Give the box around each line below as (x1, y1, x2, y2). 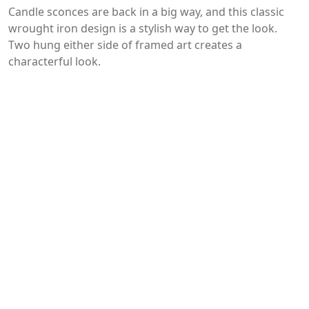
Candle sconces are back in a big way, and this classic (8, 4, 284, 20)
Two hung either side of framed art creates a (8, 37, 242, 53)
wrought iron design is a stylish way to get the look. (8, 21, 277, 37)
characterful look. (8, 54, 101, 70)
